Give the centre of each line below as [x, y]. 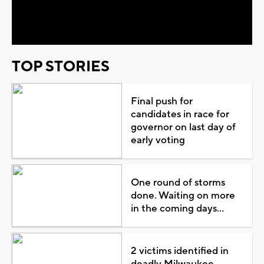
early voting [158, 140]
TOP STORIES [61, 66]
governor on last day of [183, 127]
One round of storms [178, 182]
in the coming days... [177, 208]
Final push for [161, 101]
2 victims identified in [179, 251]
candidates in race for [180, 114]
